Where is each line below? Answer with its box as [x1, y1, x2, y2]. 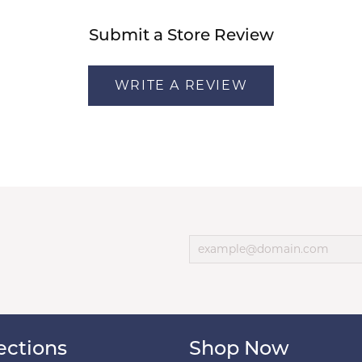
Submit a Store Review [88, 28, 274, 44]
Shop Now [189, 340, 289, 360]
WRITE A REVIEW [114, 78, 248, 93]
